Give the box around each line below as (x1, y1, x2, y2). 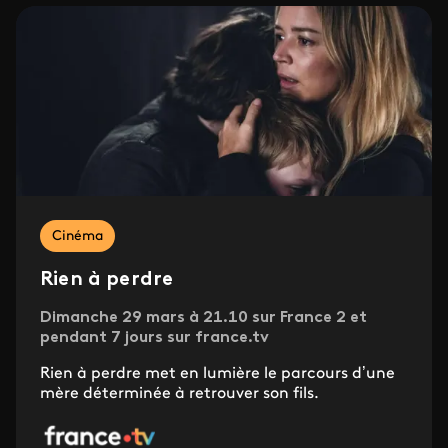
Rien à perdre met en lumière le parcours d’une (40, 366, 395, 383)
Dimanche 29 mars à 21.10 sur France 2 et (40, 310, 367, 327)
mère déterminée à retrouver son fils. (40, 386, 319, 403)
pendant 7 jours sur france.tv (40, 330, 269, 347)
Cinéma (52, 229, 103, 245)
